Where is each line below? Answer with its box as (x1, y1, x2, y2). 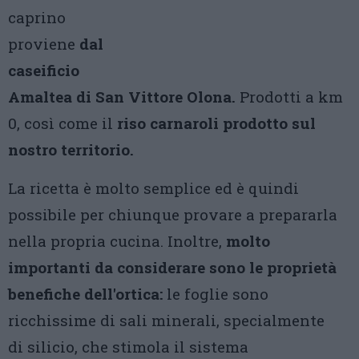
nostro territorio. (8, 139, 134, 159)
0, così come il (8, 113, 117, 133)
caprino (8, 7, 66, 27)
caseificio (8, 60, 79, 80)
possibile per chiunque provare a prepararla (8, 204, 337, 224)
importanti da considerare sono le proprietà (8, 257, 337, 277)
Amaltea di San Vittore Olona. (8, 87, 236, 107)
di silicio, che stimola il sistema (8, 337, 248, 357)
